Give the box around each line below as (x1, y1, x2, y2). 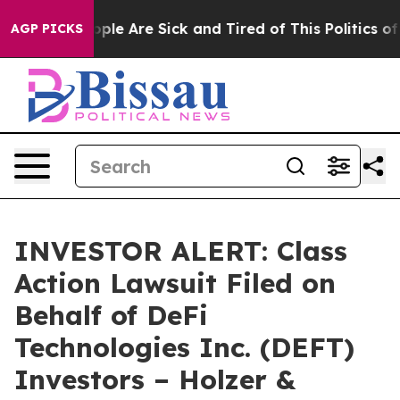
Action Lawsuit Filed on (14, 266, 336, 300)
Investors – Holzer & (14, 362, 296, 396)
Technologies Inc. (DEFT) (14, 330, 354, 364)
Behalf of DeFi (14, 298, 208, 332)
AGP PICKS (11, 21, 83, 37)
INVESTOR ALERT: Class (14, 234, 347, 268)
